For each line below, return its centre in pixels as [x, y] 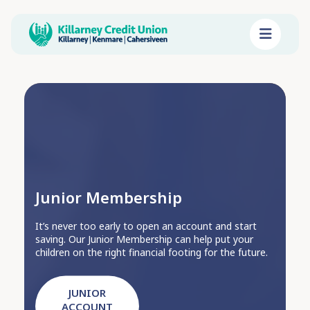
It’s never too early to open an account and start [146, 226]
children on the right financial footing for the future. [152, 252]
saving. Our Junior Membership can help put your [144, 239]
